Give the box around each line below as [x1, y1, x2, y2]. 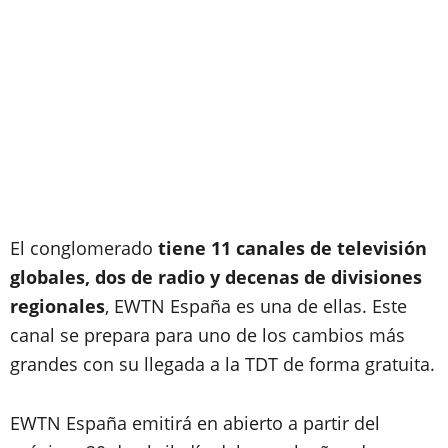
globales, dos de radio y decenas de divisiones [10, 265, 422, 289]
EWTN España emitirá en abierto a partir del [10, 411, 380, 435]
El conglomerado [10, 236, 158, 260]
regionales [10, 294, 105, 318]
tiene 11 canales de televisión [158, 236, 427, 260]
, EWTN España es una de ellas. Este [105, 294, 407, 318]
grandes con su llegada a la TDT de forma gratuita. [10, 352, 435, 376]
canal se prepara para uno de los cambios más [10, 323, 405, 347]
